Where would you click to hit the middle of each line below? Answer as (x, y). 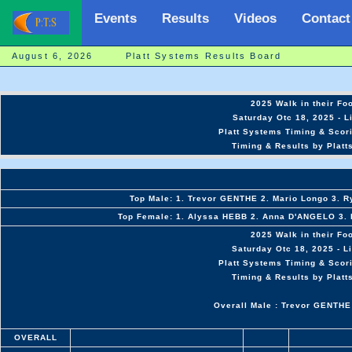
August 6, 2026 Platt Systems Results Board (147, 56)
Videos (255, 18)
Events (115, 18)
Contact (326, 18)
